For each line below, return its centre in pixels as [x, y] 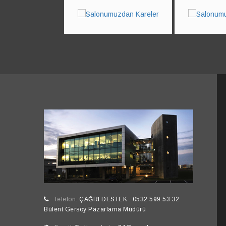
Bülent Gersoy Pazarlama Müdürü [95, 210]
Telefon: [66, 200]
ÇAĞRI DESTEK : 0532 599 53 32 [129, 200]
